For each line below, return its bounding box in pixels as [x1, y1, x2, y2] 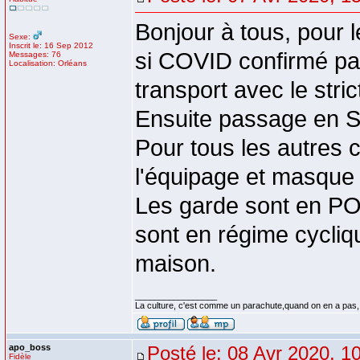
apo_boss [9, 342, 51, 352]
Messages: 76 [9, 50, 61, 59]
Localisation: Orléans [9, 59, 87, 67]
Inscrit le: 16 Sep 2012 [9, 41, 93, 50]
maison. [135, 251, 216, 276]
